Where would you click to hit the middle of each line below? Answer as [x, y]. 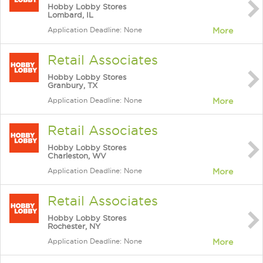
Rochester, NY [74, 226]
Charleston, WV [77, 156]
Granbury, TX [73, 85]
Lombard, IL [70, 15]
